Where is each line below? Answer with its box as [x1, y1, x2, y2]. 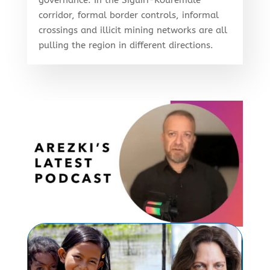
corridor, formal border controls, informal [38, 9, 219, 20]
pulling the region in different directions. [38, 39, 213, 51]
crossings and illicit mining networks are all [38, 24, 227, 36]
